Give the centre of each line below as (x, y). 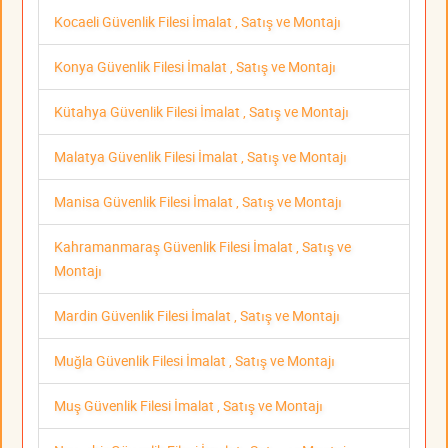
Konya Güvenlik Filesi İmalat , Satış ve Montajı (195, 67)
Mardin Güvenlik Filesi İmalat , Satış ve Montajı (197, 316)
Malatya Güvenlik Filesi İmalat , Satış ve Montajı (200, 157)
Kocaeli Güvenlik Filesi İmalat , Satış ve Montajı (197, 22)
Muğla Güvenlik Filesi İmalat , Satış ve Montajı (194, 361)
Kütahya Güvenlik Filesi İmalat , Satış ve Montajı (201, 112)
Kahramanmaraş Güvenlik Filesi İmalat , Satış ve (202, 247)
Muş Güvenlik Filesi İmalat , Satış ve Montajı (188, 406)
